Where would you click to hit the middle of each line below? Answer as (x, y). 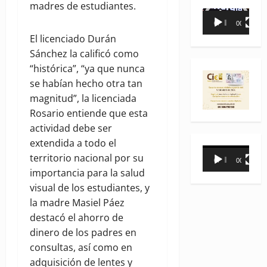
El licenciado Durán (73, 39)
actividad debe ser (71, 128)
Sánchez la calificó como (84, 54)
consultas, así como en (81, 248)
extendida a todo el (73, 143)
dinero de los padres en (83, 233)
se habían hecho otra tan (86, 84)
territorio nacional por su (87, 158)
